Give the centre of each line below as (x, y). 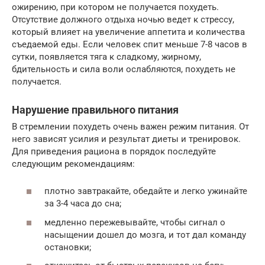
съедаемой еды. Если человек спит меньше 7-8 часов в (130, 44)
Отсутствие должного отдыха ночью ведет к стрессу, (123, 19)
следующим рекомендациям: (73, 164)
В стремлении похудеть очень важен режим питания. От (130, 126)
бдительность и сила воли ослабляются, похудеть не (124, 69)
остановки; (68, 247)
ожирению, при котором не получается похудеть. (115, 7)
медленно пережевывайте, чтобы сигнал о (135, 222)
